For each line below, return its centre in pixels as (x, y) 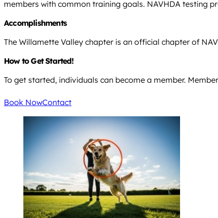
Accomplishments (35, 23)
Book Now (23, 102)
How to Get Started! (39, 61)
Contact (57, 102)
